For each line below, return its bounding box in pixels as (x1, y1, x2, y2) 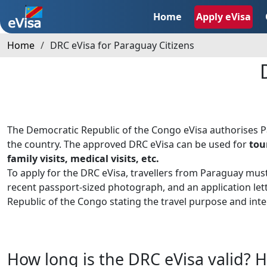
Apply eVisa (196, 10, 251, 23)
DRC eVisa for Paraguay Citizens (50, 39, 194, 52)
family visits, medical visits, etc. (7, 152, 159, 166)
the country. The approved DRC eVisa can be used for (7, 138, 249, 151)
